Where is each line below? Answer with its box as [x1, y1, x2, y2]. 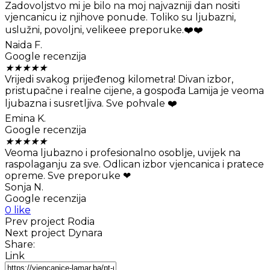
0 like [5, 204, 31, 216]
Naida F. [5, 39, 42, 51]
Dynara [68, 227, 102, 239]
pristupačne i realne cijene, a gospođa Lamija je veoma [5, 85, 264, 97]
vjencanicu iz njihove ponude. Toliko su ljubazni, [5, 11, 236, 24]
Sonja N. [5, 181, 43, 193]
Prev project [5, 216, 65, 228]
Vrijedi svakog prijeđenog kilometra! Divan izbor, [5, 74, 233, 86]
